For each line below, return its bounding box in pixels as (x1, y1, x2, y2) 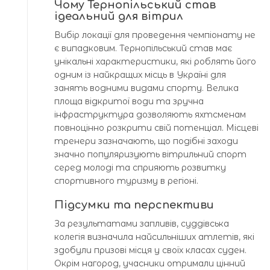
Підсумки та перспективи (54, 198, 214, 211)
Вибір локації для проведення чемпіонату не (54, 29, 256, 40)
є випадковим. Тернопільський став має (54, 42, 232, 54)
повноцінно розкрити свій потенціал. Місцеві (54, 122, 259, 133)
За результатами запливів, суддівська (54, 218, 229, 229)
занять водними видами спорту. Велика (54, 82, 239, 93)
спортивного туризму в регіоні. (54, 175, 198, 186)
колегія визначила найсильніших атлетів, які (54, 231, 254, 242)
